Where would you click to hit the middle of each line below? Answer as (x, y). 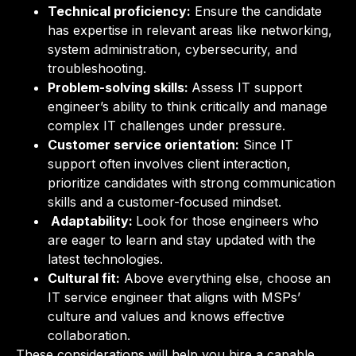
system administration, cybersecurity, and (172, 49)
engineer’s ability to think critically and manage (188, 106)
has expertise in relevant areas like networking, (190, 30)
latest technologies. (107, 259)
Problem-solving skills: (120, 87)
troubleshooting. (99, 68)
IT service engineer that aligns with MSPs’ (174, 297)
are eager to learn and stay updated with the (182, 240)
